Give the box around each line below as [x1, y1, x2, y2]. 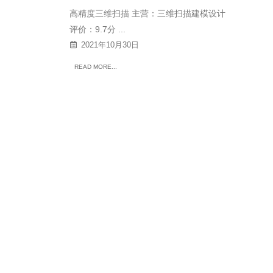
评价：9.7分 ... [69, 24, 126, 34]
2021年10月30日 [80, 40, 139, 49]
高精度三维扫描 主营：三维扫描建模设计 [69, 8, 225, 18]
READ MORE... [74, 63, 117, 70]
